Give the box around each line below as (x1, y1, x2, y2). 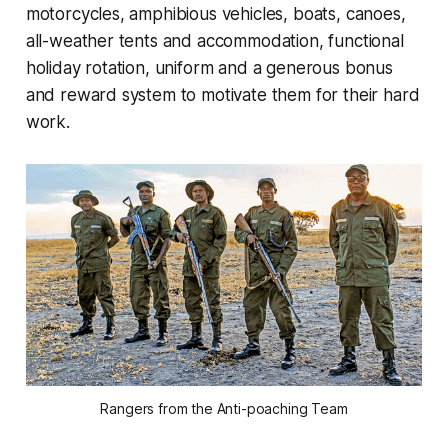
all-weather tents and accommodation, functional (25, 31, 404, 52)
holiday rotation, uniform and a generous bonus (25, 58, 393, 79)
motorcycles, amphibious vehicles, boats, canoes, (25, 4, 406, 25)
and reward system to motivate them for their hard (25, 85, 420, 106)
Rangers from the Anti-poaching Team (100, 400, 348, 418)
